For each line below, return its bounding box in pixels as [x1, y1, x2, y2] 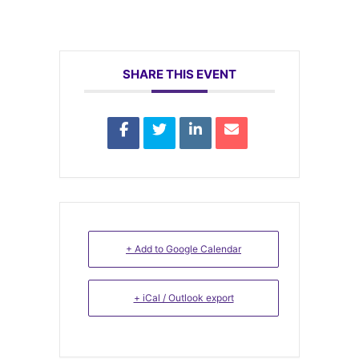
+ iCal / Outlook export [133, 291, 234, 304]
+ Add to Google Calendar [126, 242, 241, 255]
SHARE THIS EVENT [123, 66, 236, 82]
